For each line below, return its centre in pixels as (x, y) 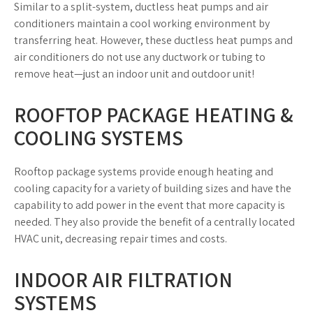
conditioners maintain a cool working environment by (142, 23)
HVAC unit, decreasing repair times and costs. (121, 239)
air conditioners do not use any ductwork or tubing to (140, 57)
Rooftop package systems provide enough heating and (144, 172)
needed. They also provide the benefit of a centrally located (154, 222)
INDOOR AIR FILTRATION (123, 279)
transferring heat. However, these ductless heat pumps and (153, 40)
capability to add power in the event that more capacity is (150, 205)
